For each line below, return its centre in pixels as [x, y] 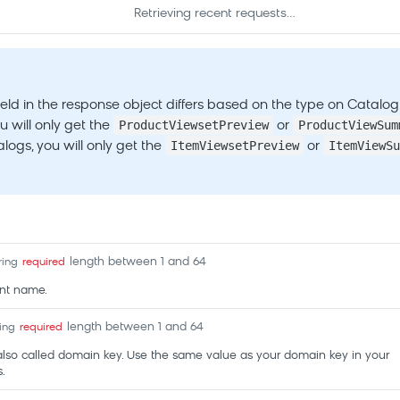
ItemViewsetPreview [234, 146]
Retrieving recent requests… [214, 14]
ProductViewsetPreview [193, 125]
